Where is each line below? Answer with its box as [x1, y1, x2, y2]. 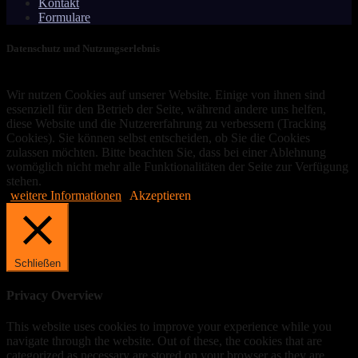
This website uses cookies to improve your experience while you [6, 320, 332, 334]
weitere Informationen [10, 188, 121, 202]
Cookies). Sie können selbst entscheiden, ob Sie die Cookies [6, 130, 310, 145]
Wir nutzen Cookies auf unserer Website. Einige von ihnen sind [6, 87, 325, 101]
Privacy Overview [6, 288, 103, 302]
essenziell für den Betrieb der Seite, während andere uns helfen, [6, 101, 326, 116]
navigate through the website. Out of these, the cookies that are [6, 334, 322, 348]
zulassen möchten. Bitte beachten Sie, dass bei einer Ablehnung [6, 145, 326, 159]
